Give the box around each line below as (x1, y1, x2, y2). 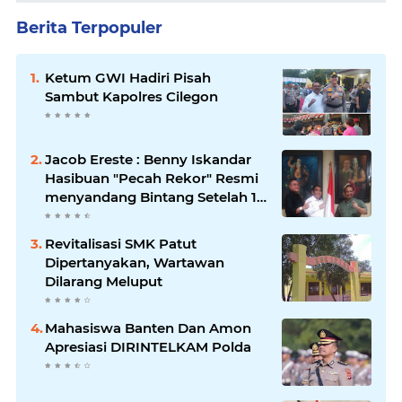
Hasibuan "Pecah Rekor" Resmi (45, 169, 258, 187)
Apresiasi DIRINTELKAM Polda (45, 337, 251, 355)
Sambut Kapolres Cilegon (45, 87, 218, 105)
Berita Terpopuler (16, 17, 162, 38)
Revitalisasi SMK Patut (45, 234, 197, 252)
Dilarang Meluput (45, 272, 162, 290)
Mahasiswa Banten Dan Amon (45, 319, 251, 336)
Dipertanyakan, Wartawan (45, 253, 224, 271)
